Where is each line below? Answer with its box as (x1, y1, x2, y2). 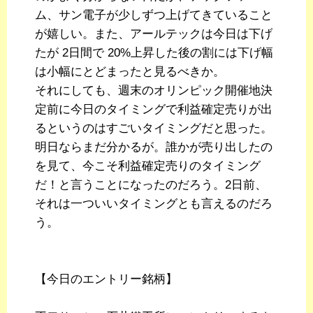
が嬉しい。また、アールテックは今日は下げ (35, 27, 272, 41)
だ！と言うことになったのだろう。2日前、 (35, 178, 267, 192)
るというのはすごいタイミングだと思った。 (35, 122, 272, 136)
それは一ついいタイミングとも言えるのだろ (35, 197, 272, 211)
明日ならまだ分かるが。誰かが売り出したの (35, 140, 272, 154)
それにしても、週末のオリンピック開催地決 (35, 84, 272, 98)
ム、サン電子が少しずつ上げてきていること (35, 8, 272, 22)
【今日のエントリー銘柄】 (35, 272, 177, 286)
